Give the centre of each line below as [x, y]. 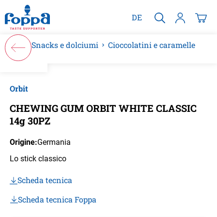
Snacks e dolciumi [65, 45]
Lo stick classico [38, 159]
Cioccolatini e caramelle [152, 45]
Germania [54, 142]
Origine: [23, 142]
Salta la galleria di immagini [57, 78]
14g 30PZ [30, 121]
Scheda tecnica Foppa [57, 199]
